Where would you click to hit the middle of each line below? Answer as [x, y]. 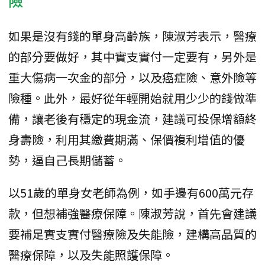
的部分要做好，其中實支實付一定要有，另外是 [132, 56]
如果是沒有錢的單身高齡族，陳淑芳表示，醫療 [132, 35]
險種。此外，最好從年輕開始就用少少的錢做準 [132, 98]
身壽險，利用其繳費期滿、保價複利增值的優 [127, 139]
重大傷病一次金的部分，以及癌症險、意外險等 [132, 77]
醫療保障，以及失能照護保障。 [91, 254]
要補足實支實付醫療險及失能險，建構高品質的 [132, 234]
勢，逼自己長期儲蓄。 [67, 160]
